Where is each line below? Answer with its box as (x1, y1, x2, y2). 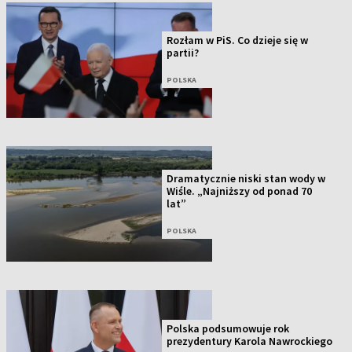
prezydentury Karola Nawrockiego (167, 333, 333, 348)
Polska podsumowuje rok (167, 321, 290, 335)
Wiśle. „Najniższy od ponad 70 (167, 183, 313, 198)
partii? (167, 46, 200, 60)
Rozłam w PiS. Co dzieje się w (167, 33, 309, 48)
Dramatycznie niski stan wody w (167, 170, 326, 185)
